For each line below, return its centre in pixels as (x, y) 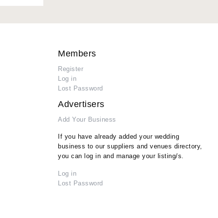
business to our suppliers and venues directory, (130, 146)
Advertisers (81, 104)
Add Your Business (87, 120)
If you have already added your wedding (118, 137)
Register (71, 69)
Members (77, 54)
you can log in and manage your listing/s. (121, 156)
